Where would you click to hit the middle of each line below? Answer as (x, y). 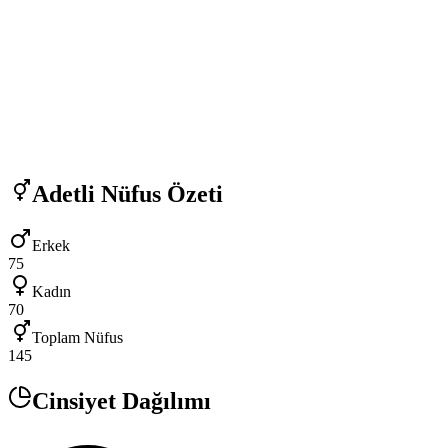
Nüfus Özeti (159, 193)
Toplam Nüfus (77, 338)
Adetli (63, 193)
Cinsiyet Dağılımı (121, 401)
